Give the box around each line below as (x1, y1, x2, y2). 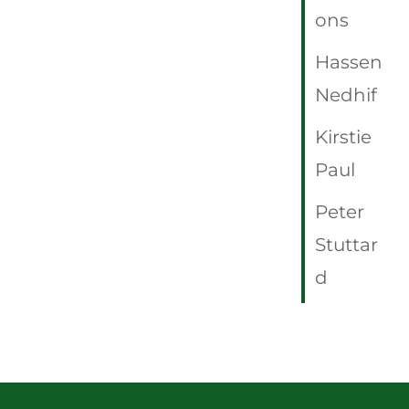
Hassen (315, 51, 383, 74)
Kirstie (315, 126, 372, 149)
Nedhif (315, 84, 378, 107)
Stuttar (315, 234, 379, 257)
